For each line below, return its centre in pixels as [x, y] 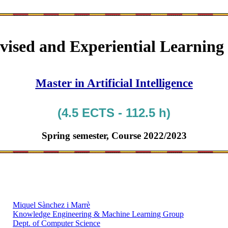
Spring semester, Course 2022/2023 [114, 135]
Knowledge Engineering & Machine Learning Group [98, 214]
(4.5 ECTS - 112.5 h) [114, 112]
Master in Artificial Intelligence [114, 83]
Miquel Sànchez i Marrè [51, 205]
